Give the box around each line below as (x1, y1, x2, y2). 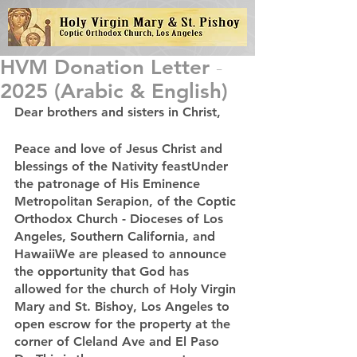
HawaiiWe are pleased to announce (14, 246, 230, 261)
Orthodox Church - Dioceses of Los (14, 211, 227, 226)
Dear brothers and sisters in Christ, (14, 104, 221, 120)
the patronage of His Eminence (14, 176, 204, 191)
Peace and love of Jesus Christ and (14, 141, 226, 156)
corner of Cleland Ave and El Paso (14, 334, 223, 349)
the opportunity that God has (14, 264, 193, 279)
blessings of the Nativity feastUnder (14, 159, 232, 174)
